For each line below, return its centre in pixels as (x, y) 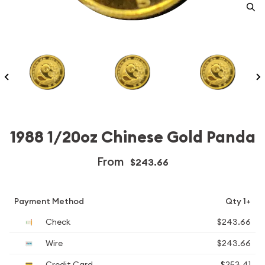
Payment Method (49, 201)
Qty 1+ (238, 201)
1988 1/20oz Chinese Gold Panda (132, 137)
